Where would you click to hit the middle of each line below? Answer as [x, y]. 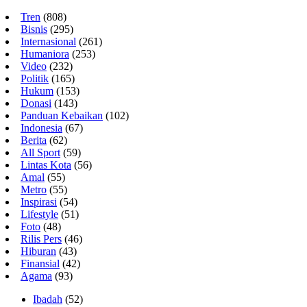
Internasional [48, 42]
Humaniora [45, 54]
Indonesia [41, 128]
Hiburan [38, 251]
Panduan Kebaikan [62, 116]
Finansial [40, 264]
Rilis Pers [41, 239]
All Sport [40, 153]
